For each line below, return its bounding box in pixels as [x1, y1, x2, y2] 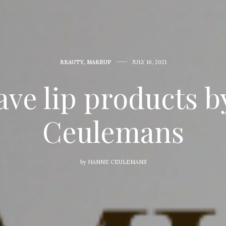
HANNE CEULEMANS [87, 158, 146, 165]
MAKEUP [86, 58, 111, 66]
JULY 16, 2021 [132, 58, 166, 66]
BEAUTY [60, 58, 84, 66]
